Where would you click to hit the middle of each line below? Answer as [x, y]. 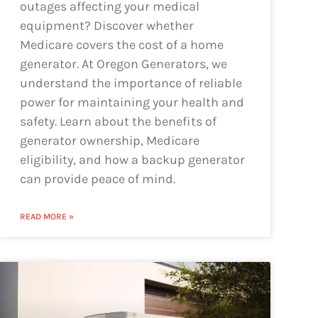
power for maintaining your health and [132, 102]
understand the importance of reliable [131, 83]
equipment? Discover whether [106, 25]
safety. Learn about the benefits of [118, 121]
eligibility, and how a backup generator [132, 159]
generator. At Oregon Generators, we [123, 64]
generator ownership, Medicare [109, 140]
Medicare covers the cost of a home [121, 44]
